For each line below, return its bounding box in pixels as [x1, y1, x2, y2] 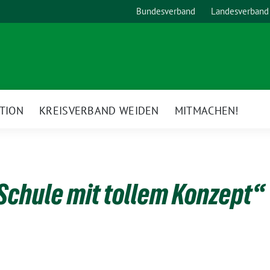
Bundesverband [136, 5, 195, 17]
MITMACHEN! [174, 103, 239, 118]
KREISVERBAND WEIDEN [39, 103, 159, 118]
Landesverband [211, 5, 269, 17]
